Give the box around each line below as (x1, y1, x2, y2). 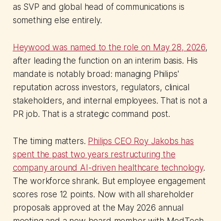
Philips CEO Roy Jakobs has (88, 136, 194, 147)
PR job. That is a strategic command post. (12, 109, 170, 119)
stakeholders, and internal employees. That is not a (12, 96, 208, 106)
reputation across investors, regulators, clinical (12, 82, 189, 93)
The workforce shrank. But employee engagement (12, 176, 206, 186)
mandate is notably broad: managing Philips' (12, 69, 179, 79)
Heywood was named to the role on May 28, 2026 (12, 42, 206, 53)
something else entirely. (12, 15, 102, 26)
